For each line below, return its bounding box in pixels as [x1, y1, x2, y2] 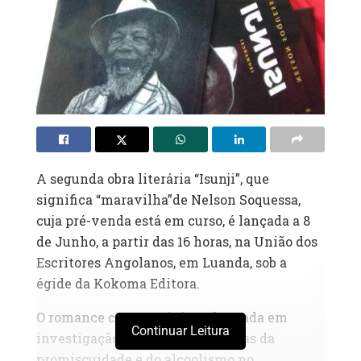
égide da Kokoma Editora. [36, 275, 200, 293]
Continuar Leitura [131, 323, 230, 339]
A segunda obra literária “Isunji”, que [36, 170, 269, 188]
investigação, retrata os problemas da [36, 330, 275, 347]
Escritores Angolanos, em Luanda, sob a [36, 254, 287, 272]
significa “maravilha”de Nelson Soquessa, [36, 191, 301, 209]
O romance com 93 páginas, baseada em [36, 309, 288, 326]
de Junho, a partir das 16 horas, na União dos [36, 233, 317, 251]
